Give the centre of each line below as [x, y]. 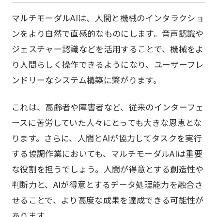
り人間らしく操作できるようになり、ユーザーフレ [108, 64]
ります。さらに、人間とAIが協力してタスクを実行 [107, 138]
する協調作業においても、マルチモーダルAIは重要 [107, 153]
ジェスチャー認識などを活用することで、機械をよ [108, 49]
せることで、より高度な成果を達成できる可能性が [108, 200]
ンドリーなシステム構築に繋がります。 [87, 80]
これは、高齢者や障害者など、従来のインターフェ [108, 107]
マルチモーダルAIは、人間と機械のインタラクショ [108, 18]
